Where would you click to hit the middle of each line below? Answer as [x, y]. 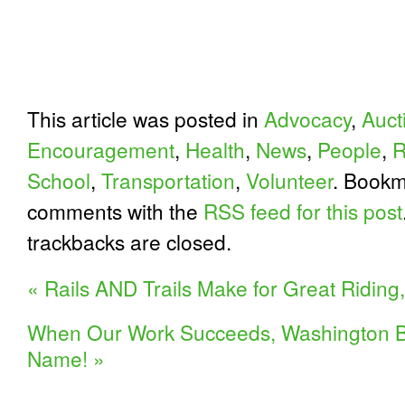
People [349, 149]
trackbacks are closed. [129, 241]
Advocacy [307, 118]
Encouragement [101, 149]
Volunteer [289, 180]
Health [215, 149]
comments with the [115, 211]
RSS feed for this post [303, 211]
